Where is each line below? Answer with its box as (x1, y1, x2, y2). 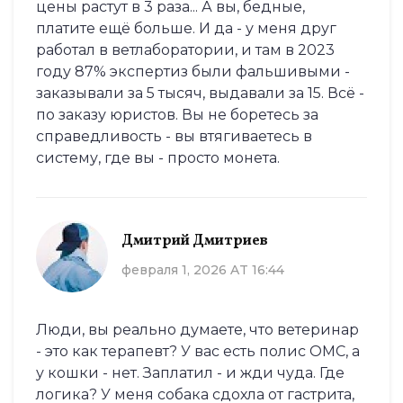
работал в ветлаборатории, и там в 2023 (36, 41, 335, 59)
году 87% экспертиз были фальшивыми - (36, 63, 350, 81)
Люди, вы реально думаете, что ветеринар (36, 321, 359, 339)
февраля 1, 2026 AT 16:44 (121, 261, 284, 278)
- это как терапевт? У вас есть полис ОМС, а (36, 343, 360, 361)
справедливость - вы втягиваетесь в (36, 128, 312, 146)
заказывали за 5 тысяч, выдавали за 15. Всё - (36, 85, 364, 103)
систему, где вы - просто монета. (36, 149, 280, 167)
